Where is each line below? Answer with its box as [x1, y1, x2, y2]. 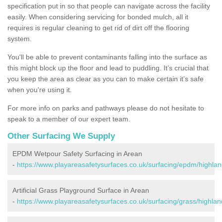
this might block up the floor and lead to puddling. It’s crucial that [7, 63, 209, 72]
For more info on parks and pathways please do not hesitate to [7, 104, 204, 112]
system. [7, 34, 32, 43]
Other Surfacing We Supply [7, 131, 115, 141]
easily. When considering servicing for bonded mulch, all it [7, 12, 188, 21]
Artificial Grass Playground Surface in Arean [12, 186, 149, 194]
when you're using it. [7, 85, 72, 94]
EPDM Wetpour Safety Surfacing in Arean [12, 149, 142, 158]
